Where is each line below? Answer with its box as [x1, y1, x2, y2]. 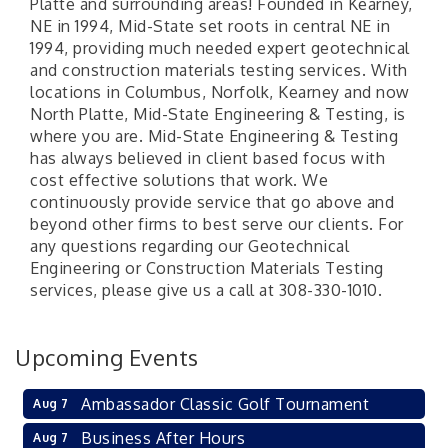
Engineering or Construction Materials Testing [30, 258, 384, 278]
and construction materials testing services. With [30, 60, 408, 80]
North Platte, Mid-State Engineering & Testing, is [30, 104, 406, 124]
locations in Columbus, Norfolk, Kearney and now [30, 82, 410, 102]
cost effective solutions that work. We [30, 170, 328, 190]
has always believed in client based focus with [30, 148, 385, 168]
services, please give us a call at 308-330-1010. [30, 280, 382, 300]
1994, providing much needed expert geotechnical [30, 38, 410, 58]
